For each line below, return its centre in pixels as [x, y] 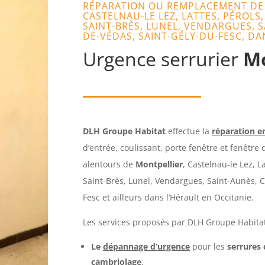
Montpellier [159, 164]
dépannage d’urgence [147, 246]
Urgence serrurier [163, 59]
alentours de [109, 164]
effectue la [189, 131]
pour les [209, 246]
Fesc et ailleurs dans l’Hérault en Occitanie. [169, 197]
